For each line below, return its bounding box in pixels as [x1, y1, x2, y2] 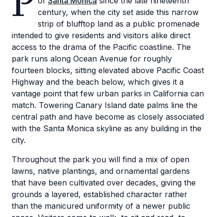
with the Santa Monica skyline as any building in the [12, 124, 201, 133]
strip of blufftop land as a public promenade [38, 19, 200, 29]
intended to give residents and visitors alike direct [12, 31, 190, 40]
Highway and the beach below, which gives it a [12, 77, 184, 87]
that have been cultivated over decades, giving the [12, 178, 196, 187]
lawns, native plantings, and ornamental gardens [12, 166, 190, 176]
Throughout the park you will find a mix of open [12, 155, 189, 164]
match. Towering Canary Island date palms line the [12, 100, 198, 110]
